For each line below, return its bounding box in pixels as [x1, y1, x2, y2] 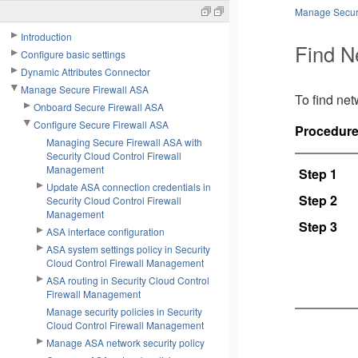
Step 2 [298, 191, 337, 210]
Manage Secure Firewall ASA [21, 82, 149, 96]
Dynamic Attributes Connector [21, 65, 150, 78]
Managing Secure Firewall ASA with [46, 135, 202, 149]
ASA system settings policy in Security [46, 242, 210, 256]
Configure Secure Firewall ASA [34, 117, 169, 131]
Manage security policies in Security [46, 304, 202, 318]
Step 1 [298, 165, 337, 184]
